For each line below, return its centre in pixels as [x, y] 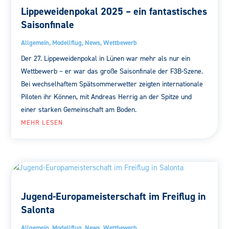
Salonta [38, 210]
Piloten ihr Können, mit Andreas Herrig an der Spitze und [107, 97]
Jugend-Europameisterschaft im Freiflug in [114, 197]
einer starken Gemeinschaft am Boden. [79, 109]
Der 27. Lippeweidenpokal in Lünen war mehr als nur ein [106, 58]
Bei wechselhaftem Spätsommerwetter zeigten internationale [112, 84]
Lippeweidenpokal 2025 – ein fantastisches [114, 11]
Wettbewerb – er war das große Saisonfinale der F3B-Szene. [112, 71]
